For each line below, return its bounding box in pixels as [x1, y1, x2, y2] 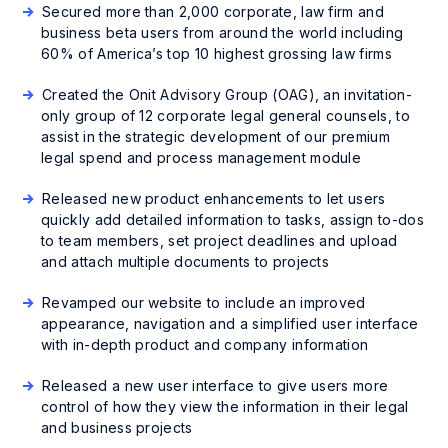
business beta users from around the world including [41, 24, 404, 41]
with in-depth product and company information [41, 336, 369, 353]
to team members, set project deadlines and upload [41, 232, 398, 249]
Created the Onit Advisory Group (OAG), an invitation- [42, 86, 412, 103]
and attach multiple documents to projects [41, 253, 330, 270]
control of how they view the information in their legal [41, 398, 409, 415]
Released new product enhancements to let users [42, 190, 386, 207]
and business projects [41, 419, 193, 436]
